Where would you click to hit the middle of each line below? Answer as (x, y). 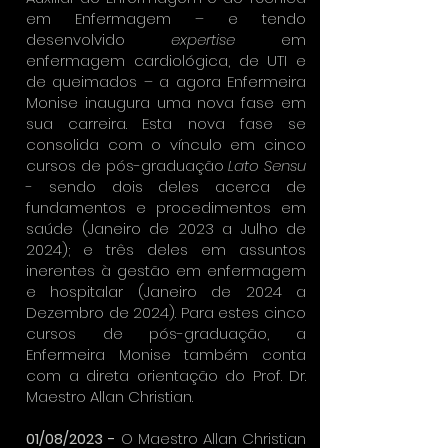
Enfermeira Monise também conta (166, 354)
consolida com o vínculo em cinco (166, 144)
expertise (203, 39)
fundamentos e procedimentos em (166, 207)
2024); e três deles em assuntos (166, 249)
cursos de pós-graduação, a (166, 333)
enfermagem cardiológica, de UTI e (166, 60)
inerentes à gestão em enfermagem (166, 270)
